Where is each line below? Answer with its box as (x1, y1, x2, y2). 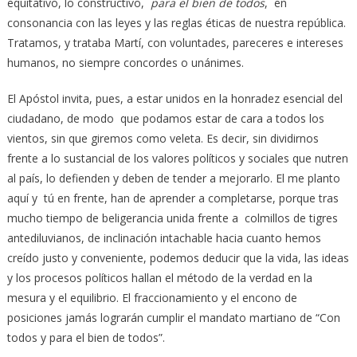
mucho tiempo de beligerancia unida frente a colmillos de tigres (6, 210, 338, 226)
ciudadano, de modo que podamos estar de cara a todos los (6, 110, 324, 126)
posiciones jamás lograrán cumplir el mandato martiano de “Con (6, 309, 340, 325)
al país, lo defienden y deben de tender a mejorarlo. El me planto (6, 170, 340, 186)
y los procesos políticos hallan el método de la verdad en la (6, 269, 312, 285)
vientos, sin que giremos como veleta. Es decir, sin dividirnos (6, 130, 319, 146)
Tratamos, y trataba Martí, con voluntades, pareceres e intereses (6, 34, 343, 50)
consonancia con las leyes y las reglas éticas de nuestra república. (6, 14, 346, 30)
